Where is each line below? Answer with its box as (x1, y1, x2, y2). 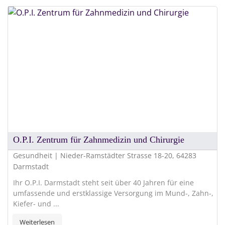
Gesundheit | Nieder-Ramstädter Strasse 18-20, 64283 (13, 150, 196, 160)
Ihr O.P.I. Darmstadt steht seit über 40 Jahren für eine (13, 177, 194, 187)
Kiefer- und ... (13, 198, 59, 208)
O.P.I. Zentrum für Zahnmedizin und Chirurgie (13, 134, 184, 145)
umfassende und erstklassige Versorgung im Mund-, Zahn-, (13, 188, 213, 198)
